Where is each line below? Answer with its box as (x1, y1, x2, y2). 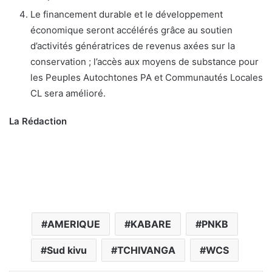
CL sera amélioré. (30, 87, 106, 99)
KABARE (130, 217, 171, 230)
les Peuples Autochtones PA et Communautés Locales (30, 71, 263, 83)
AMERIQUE (47, 217, 100, 230)
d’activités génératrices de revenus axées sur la (30, 39, 235, 52)
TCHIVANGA (117, 243, 175, 256)
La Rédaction (9, 115, 67, 127)
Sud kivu (46, 243, 87, 256)
